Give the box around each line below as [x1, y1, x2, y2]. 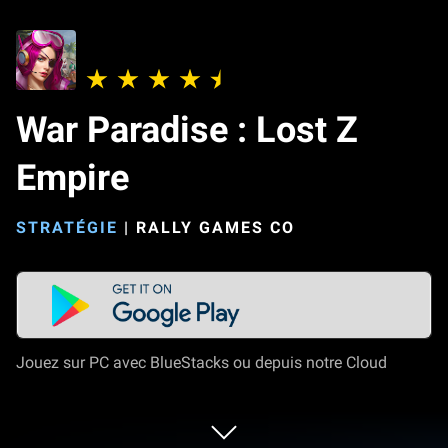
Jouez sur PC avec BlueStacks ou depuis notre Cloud [16, 353, 387, 372]
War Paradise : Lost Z [16, 109, 358, 151]
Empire [16, 157, 129, 199]
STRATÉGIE [16, 218, 118, 237]
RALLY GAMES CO [136, 218, 295, 237]
